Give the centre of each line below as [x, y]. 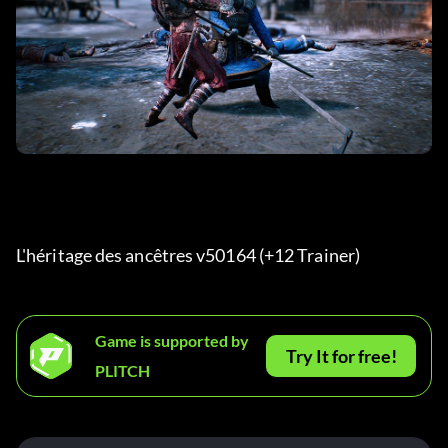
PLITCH [122, 371]
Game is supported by [172, 341]
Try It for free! [341, 356]
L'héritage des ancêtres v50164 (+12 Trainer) [190, 255]
